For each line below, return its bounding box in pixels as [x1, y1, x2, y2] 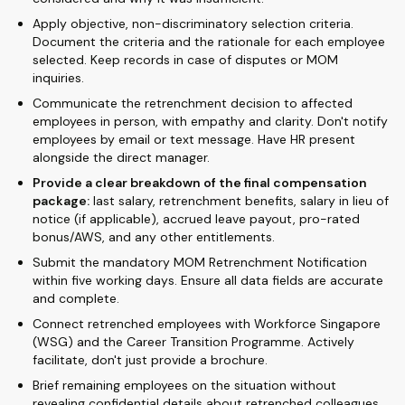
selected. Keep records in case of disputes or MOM [33, 52, 338, 68]
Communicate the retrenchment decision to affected [33, 95, 353, 111]
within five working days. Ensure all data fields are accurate [33, 272, 383, 288]
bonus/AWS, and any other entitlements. [33, 229, 275, 245]
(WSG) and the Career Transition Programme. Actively [33, 334, 354, 350]
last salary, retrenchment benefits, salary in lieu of [89, 193, 389, 209]
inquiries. [33, 70, 84, 86]
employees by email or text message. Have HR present [33, 131, 355, 147]
